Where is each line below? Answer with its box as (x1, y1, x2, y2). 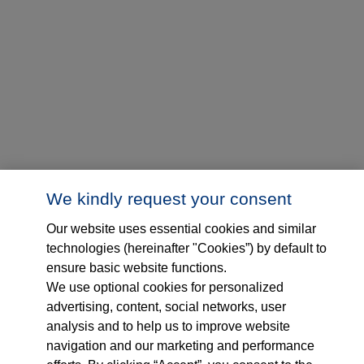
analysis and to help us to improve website (46, 319, 291, 333)
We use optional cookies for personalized (46, 280, 284, 294)
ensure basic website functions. (46, 261, 227, 275)
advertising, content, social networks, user (46, 300, 287, 314)
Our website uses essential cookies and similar (46, 222, 317, 236)
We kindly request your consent (46, 189, 292, 208)
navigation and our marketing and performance (46, 339, 315, 353)
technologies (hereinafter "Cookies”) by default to (46, 241, 327, 255)
